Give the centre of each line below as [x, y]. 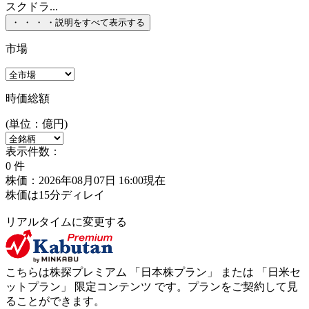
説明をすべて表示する [100, 22]
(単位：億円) [37, 123]
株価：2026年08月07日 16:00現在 [86, 180]
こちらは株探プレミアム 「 [73, 272]
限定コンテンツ [114, 286]
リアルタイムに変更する [66, 221]
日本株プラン [174, 272]
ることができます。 [55, 301]
